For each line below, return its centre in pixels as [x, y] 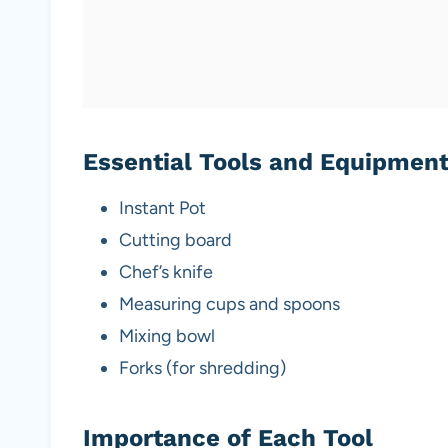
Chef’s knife [166, 272]
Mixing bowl [167, 336]
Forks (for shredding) [202, 368]
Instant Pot [162, 208]
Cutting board [175, 240]
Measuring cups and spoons [229, 304]
